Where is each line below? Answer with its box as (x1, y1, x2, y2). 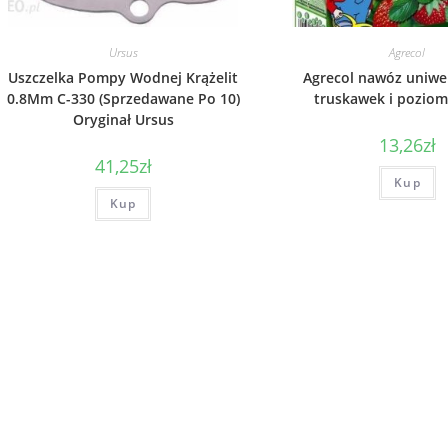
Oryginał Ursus (72, 110, 174, 129)
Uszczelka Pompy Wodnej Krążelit (8, 68, 239, 87)
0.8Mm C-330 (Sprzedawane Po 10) (6, 89, 240, 108)
